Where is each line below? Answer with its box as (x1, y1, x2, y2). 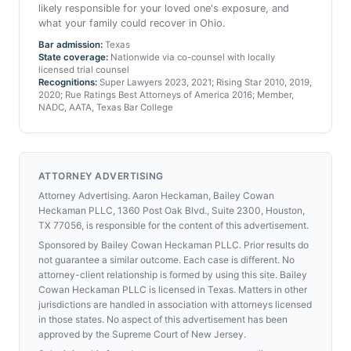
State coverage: (38, 52, 108, 63)
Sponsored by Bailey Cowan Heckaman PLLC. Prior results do (38, 239, 309, 251)
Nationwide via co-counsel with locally (108, 52, 275, 63)
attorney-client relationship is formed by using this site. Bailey (38, 269, 307, 280)
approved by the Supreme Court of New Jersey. (38, 328, 246, 340)
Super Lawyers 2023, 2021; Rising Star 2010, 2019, (97, 77, 312, 88)
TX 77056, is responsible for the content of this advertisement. (38, 219, 309, 231)
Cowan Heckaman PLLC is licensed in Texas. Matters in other (38, 284, 307, 295)
